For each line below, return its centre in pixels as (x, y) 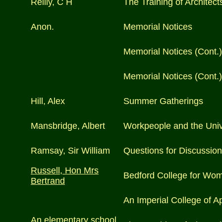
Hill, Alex (48, 101)
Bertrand (48, 181)
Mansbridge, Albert (68, 126)
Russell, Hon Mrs (65, 170)
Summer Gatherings (163, 101)
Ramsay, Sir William (70, 151)
